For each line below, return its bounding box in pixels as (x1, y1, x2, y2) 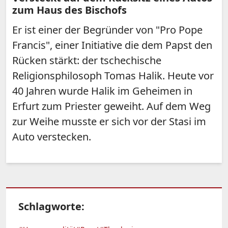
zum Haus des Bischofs (12, 3, 127, 17)
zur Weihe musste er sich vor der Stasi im (12, 115, 206, 129)
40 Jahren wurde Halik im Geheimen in (12, 84, 192, 98)
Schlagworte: (18, 199, 84, 214)
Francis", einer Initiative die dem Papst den (12, 38, 212, 52)
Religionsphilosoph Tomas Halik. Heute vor (12, 69, 214, 83)
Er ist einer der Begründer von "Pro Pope (12, 23, 203, 37)
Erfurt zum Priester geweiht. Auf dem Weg (12, 99, 211, 113)
